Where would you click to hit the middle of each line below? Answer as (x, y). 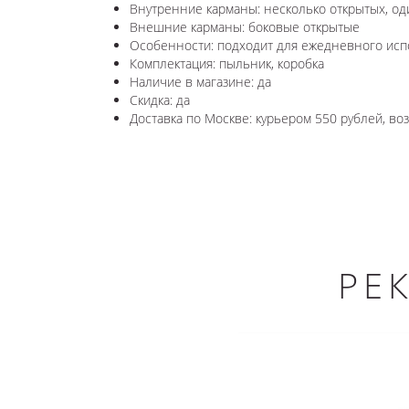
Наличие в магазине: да (200, 81)
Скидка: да (160, 100)
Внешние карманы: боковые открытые (245, 26)
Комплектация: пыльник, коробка (227, 63)
